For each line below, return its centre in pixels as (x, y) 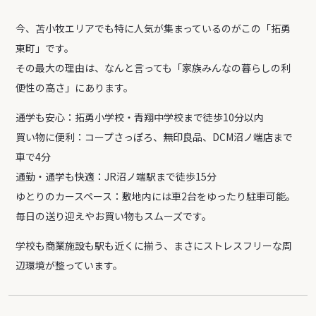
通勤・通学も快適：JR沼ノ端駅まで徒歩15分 (116, 177)
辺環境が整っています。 (69, 266)
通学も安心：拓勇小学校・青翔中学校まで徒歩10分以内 (140, 117)
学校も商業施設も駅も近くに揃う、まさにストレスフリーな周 (154, 246)
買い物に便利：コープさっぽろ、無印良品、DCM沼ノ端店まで (154, 137)
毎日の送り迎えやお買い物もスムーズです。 (114, 216)
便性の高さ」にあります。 (75, 88)
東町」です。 (45, 48)
